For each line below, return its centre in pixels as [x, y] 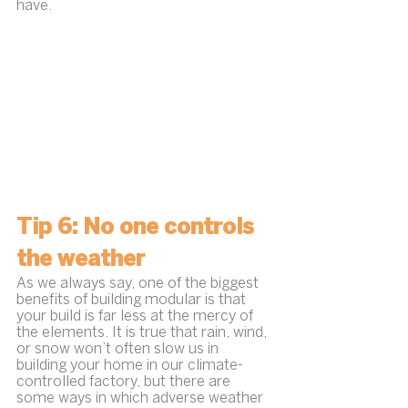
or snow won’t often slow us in [119, 350]
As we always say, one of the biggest [139, 284]
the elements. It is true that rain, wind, [143, 333]
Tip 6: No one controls [138, 229]
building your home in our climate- [130, 366]
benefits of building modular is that [133, 301]
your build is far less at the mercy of [137, 317]
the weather [81, 260]
